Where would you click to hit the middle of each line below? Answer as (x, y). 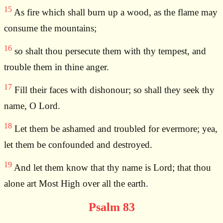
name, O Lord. (32, 106)
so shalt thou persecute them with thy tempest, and (109, 51)
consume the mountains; (50, 28)
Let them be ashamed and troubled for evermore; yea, (115, 129)
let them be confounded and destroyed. (78, 144)
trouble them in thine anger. (56, 67)
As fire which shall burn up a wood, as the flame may (115, 12)
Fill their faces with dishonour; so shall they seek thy (113, 90)
